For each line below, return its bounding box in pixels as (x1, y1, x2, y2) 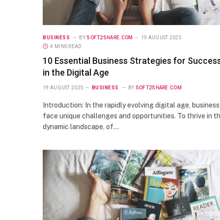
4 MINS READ (50, 43, 82, 49)
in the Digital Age (43, 67, 109, 78)
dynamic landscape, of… (43, 122, 119, 131)
